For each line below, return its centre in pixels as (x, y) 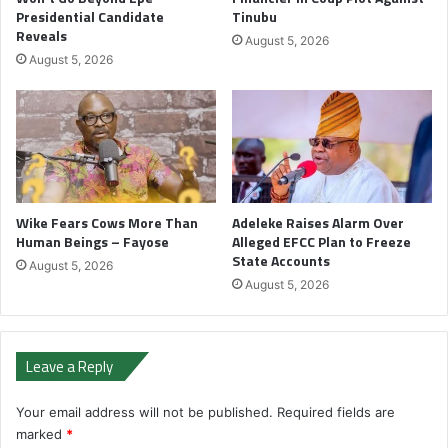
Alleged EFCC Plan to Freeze (321, 242)
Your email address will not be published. (144, 412)
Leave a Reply (69, 367)
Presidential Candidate (90, 17)
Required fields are (336, 412)
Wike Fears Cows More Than (107, 223)
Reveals (41, 36)
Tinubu (254, 17)
